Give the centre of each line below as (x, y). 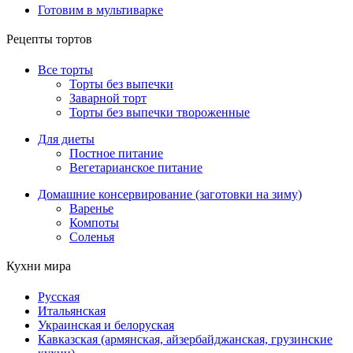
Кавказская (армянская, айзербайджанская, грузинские (185, 340)
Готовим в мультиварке (100, 10)
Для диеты (66, 139)
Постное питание (116, 154)
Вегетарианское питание (136, 168)
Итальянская (72, 311)
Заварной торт (108, 98)
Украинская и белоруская (106, 325)
